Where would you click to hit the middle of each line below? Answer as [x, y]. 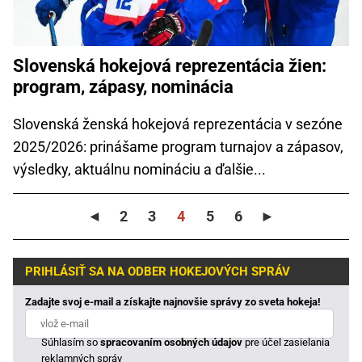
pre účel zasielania [286, 342]
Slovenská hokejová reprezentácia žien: [170, 65]
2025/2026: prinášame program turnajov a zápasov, [178, 146]
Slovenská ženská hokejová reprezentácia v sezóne [178, 124]
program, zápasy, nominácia [123, 86]
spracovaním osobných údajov [172, 342]
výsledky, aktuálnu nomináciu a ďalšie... [139, 169]
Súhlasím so [71, 342]
